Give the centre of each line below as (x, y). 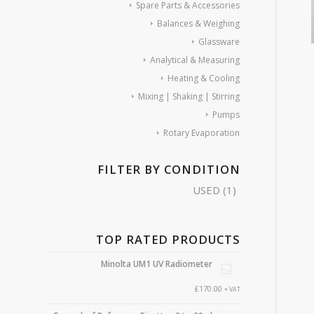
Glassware (219, 42)
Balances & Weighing (198, 23)
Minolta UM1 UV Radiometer (156, 264)
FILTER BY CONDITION (169, 169)
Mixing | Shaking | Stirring (189, 96)
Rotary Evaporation (201, 133)
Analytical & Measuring (194, 60)
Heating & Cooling (203, 78)
